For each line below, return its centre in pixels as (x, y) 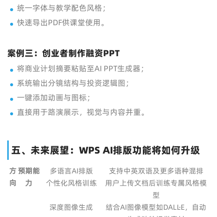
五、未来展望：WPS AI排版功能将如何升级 (106, 150)
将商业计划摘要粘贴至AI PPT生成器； (83, 68)
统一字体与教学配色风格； (63, 8)
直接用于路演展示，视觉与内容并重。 (83, 112)
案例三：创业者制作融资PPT (63, 53)
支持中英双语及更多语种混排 (156, 171)
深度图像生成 (71, 207)
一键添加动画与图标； (56, 97)
